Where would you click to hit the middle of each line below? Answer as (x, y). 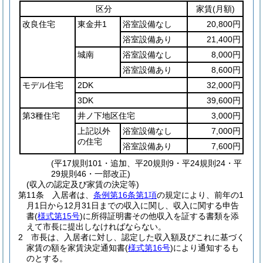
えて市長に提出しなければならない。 (96, 227)
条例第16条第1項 (125, 195)
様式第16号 (149, 248)
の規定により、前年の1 (200, 195)
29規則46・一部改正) (91, 174)
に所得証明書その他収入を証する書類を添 (161, 216)
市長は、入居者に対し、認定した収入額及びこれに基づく (138, 237)
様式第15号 (59, 216)
